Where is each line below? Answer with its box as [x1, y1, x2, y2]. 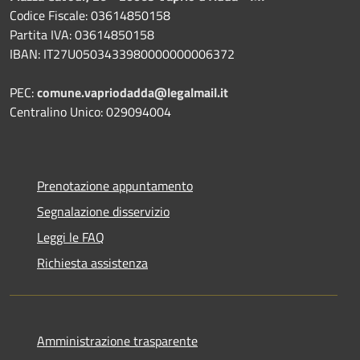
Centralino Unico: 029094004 [10, 102, 171, 122]
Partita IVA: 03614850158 [10, 25, 154, 45]
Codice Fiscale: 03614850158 [10, 6, 170, 26]
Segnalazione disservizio [37, 202, 170, 222]
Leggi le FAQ [37, 227, 104, 247]
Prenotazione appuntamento [37, 176, 193, 196]
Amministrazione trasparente [37, 331, 198, 351]
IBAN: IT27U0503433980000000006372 [10, 44, 235, 64]
